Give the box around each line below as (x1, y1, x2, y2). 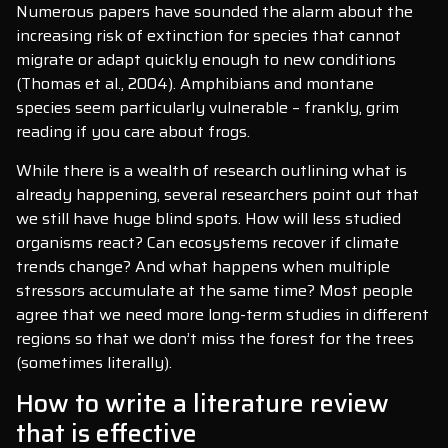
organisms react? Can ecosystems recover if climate (16, 229, 399, 255)
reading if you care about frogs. (16, 119, 250, 145)
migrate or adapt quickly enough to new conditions (16, 47, 396, 73)
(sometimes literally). (16, 349, 172, 375)
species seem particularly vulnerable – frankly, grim (16, 95, 399, 121)
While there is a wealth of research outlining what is (16, 157, 407, 183)
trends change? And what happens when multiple (16, 253, 390, 279)
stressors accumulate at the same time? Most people (16, 277, 413, 303)
